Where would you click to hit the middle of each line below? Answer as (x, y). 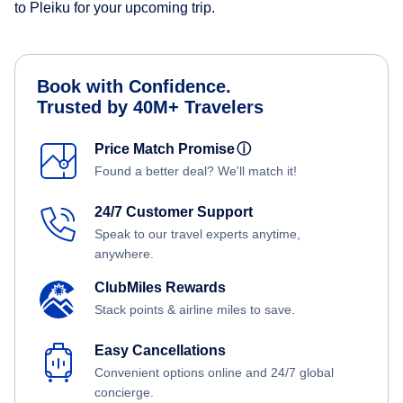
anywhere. (124, 254)
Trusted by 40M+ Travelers (150, 107)
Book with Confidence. (134, 87)
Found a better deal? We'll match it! (196, 171)
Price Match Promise (168, 149)
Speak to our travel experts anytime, (197, 234)
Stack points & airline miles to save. (195, 310)
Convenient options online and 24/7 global (214, 373)
